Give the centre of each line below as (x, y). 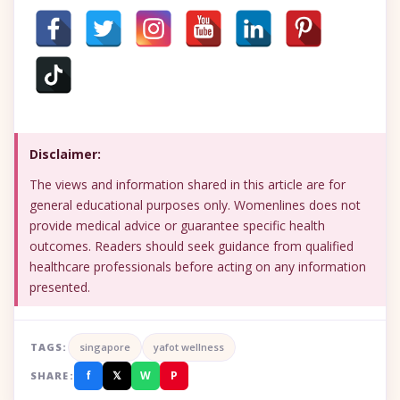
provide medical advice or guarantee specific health (177, 225)
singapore (104, 346)
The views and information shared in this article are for (187, 184)
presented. (59, 287)
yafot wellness (188, 346)
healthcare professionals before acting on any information (197, 266)
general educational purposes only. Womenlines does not (195, 204)
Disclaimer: (65, 154)
